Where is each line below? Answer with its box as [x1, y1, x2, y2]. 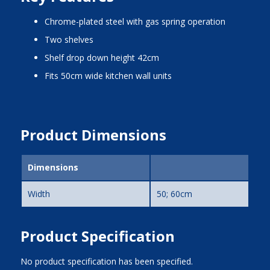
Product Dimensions [20, 125, 166, 145]
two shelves [49, 34, 93, 45]
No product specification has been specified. [20, 256, 193, 267]
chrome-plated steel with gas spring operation [49, 16, 225, 27]
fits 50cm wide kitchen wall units [49, 70, 172, 81]
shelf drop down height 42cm [49, 52, 159, 63]
